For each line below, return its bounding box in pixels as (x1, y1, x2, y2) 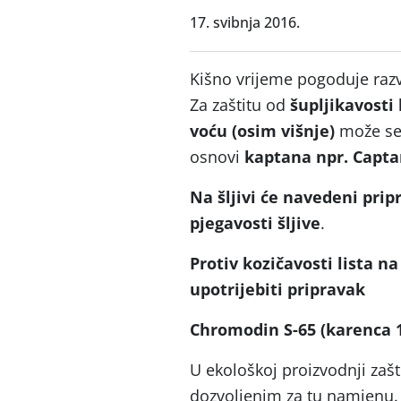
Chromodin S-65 (190, 319, 320, 340)
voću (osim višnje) (190, 120, 339, 141)
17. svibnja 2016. (190, 13, 300, 32)
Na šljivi (190, 186, 260, 208)
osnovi (190, 146, 244, 167)
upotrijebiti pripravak (190, 278, 365, 300)
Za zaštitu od (190, 94, 290, 115)
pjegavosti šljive (190, 212, 320, 234)
